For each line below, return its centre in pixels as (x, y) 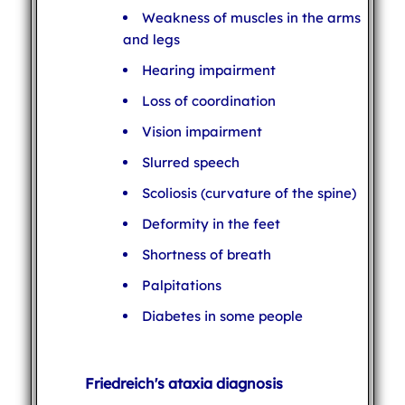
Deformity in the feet (211, 223)
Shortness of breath (206, 254)
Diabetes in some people (222, 316)
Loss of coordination (208, 100)
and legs (151, 39)
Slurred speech (190, 162)
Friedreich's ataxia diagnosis (184, 383)
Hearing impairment (208, 70)
